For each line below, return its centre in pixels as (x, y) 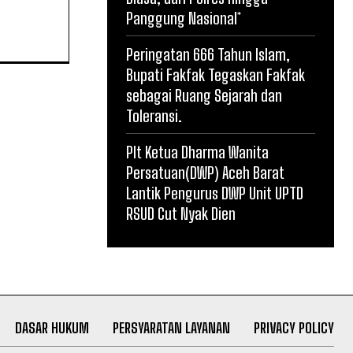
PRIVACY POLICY (294, 328)
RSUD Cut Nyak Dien (181, 214)
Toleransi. (154, 116)
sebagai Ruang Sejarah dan (204, 95)
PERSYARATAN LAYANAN (171, 328)
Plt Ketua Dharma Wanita (197, 152)
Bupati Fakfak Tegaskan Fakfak (216, 75)
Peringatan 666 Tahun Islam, (208, 54)
